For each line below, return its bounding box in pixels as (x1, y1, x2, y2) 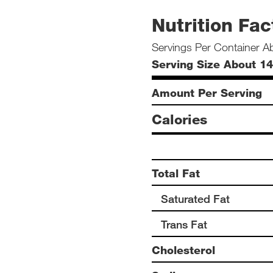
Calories (152, 111, 207, 127)
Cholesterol (152, 243, 215, 257)
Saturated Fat (161, 192, 230, 205)
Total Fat (152, 166, 200, 180)
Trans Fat (161, 218, 207, 231)
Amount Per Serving (152, 86, 262, 99)
